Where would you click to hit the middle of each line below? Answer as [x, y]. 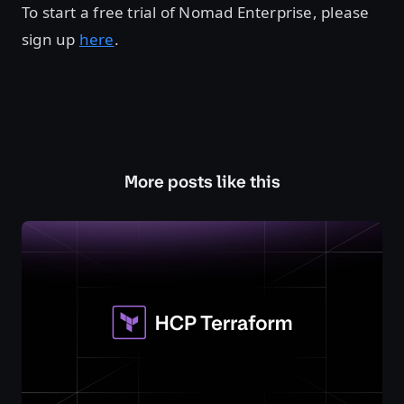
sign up [50, 39]
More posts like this [202, 182]
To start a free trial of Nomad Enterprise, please [196, 12]
